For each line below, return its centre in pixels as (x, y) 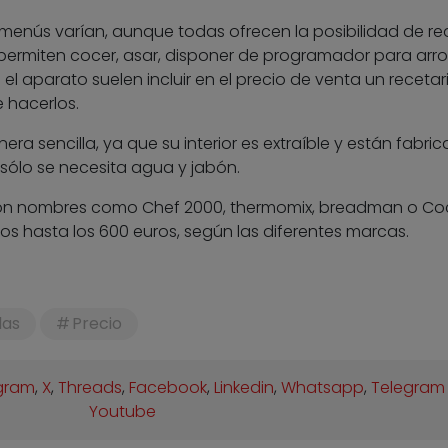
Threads (90, 388)
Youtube (122, 412)
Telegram (408, 388)
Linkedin (244, 388)
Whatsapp (323, 388)
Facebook (168, 388)
